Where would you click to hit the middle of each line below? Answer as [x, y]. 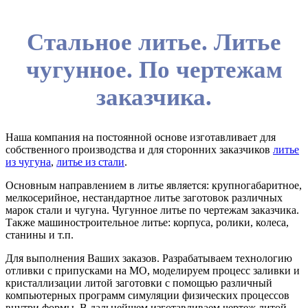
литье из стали [90, 162]
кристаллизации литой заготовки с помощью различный [139, 283]
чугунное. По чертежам [154, 69]
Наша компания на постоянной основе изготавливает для [141, 137]
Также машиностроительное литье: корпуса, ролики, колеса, [147, 222]
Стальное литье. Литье [154, 42]
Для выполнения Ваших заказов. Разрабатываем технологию [149, 258]
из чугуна [28, 162]
